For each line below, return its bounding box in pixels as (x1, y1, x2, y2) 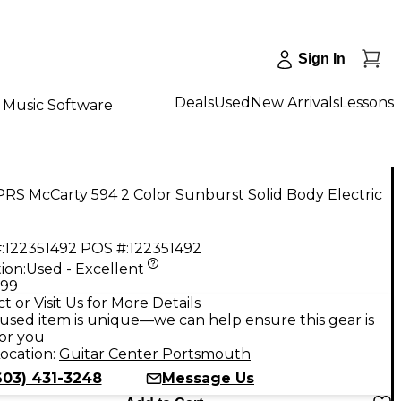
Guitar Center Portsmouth (59, 345, 251, 363)
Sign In (298, 51, 346, 66)
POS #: (81, 239, 129, 257)
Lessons (339, 93, 394, 111)
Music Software (3, 96, 113, 114)
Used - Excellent (26, 260, 144, 277)
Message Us (162, 369, 254, 387)
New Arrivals (251, 93, 339, 111)
